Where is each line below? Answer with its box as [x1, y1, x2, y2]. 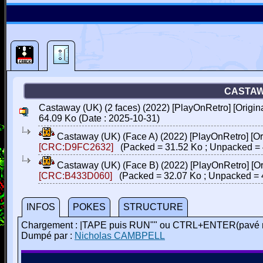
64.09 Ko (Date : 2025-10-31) [39, 113, 160, 123]
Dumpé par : [21, 231, 75, 241]
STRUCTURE [123, 202, 183, 212]
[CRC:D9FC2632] [39, 142, 113, 152]
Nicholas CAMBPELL [75, 231, 165, 241]
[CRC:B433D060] [39, 171, 112, 181]
